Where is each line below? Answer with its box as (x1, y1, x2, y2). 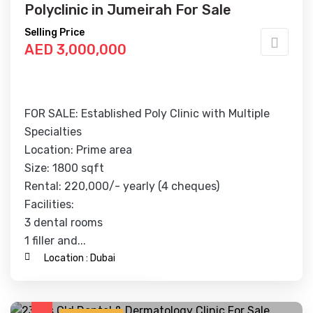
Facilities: (24, 198, 74, 211)
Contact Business (42, 293, 143, 308)
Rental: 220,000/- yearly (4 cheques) (24, 180, 219, 193)
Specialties (24, 125, 82, 138)
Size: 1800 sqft (24, 161, 104, 175)
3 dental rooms (24, 216, 103, 229)
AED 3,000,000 (24, 41, 126, 58)
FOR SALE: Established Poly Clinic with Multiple (24, 107, 270, 120)
